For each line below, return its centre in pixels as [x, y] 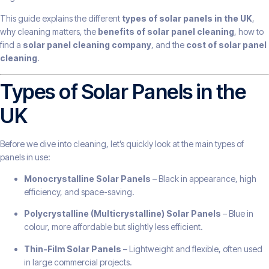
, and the [169, 45]
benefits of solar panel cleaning [166, 32]
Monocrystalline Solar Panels [87, 179]
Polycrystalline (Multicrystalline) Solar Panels [122, 214]
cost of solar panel [226, 45]
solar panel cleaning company [87, 45]
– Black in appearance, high [204, 179]
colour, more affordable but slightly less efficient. [113, 227]
